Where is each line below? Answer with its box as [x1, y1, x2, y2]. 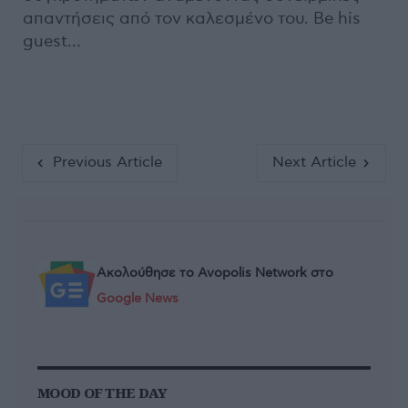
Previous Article [52, 154, 162, 171]
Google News [97, 291, 178, 306]
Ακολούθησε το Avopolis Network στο [97, 265, 333, 280]
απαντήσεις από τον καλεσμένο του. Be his [23, 9, 361, 28]
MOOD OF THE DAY [37, 383, 168, 402]
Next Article [271, 154, 356, 171]
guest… [23, 32, 81, 51]
